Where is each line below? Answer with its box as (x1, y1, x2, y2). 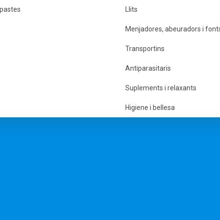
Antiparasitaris (125, 64, 171, 73)
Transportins (125, 45, 165, 53)
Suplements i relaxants (125, 84, 196, 92)
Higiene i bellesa (125, 104, 175, 112)
